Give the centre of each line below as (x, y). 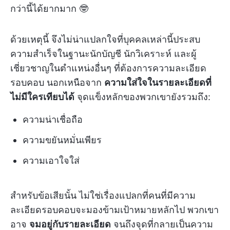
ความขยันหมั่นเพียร (62, 140)
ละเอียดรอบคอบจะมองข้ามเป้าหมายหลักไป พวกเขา (114, 210)
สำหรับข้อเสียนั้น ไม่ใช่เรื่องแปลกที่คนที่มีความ (103, 196)
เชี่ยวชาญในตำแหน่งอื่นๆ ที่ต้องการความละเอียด (108, 68)
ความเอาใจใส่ (51, 161)
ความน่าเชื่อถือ (53, 120)
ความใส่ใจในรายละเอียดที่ (158, 83)
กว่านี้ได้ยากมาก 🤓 (49, 9)
